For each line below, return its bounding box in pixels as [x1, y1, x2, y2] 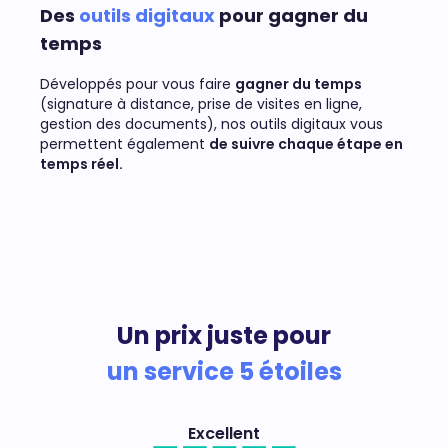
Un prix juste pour [117, 319, 331, 353]
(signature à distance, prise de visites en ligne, [40, 94, 362, 115]
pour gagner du [215, 3, 368, 29]
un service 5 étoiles [106, 355, 342, 389]
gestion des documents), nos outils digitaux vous [40, 114, 383, 135]
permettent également [40, 134, 209, 155]
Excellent [188, 422, 260, 446]
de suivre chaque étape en [209, 134, 403, 155]
